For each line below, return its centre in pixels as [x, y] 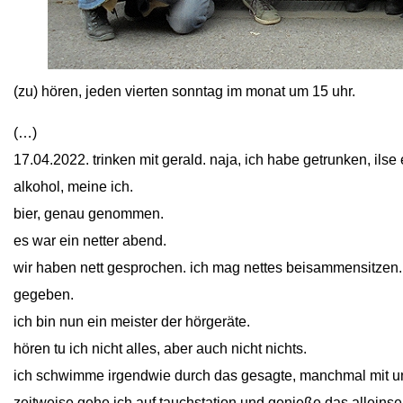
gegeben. [44, 295]
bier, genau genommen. [89, 214]
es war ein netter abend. [90, 241]
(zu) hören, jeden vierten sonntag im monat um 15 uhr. [184, 91]
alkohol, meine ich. [73, 187]
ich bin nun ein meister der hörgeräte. [132, 322]
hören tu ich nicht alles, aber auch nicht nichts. [160, 349]
